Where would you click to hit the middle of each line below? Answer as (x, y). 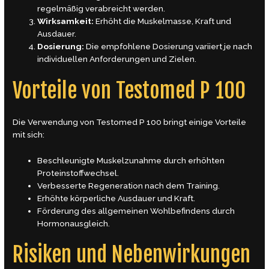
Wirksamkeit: (66, 21)
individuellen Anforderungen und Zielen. (117, 59)
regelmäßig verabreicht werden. (101, 9)
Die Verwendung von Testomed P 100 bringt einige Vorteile (130, 122)
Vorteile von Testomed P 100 (129, 90)
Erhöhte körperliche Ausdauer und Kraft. (116, 198)
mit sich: (29, 134)
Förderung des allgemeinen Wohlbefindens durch (136, 210)
